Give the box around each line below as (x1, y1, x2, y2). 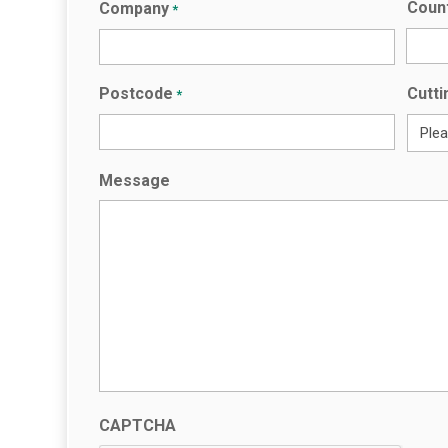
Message (99, 171, 171, 191)
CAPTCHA (99, 416, 177, 436)
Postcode (99, 84, 174, 104)
